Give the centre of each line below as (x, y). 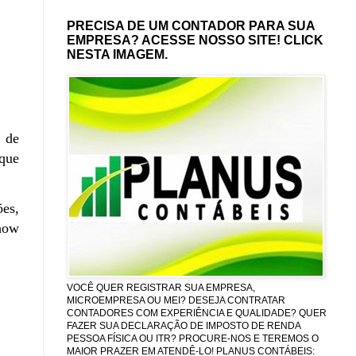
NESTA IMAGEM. (117, 54)
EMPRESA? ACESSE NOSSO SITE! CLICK (195, 40)
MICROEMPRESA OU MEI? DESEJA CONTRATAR (176, 300)
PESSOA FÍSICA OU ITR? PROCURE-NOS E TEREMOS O (193, 338)
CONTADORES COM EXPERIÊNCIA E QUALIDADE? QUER (197, 313)
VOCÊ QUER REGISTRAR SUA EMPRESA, (161, 287)
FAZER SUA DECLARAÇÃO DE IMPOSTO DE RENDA (184, 325)
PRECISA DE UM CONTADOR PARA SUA (191, 25)
